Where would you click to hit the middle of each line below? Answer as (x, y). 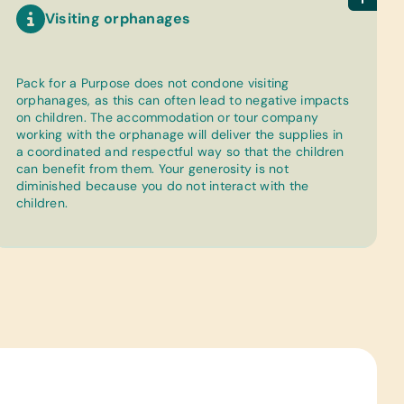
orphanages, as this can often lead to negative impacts (183, 100)
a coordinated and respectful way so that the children (180, 151)
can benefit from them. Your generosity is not (152, 169)
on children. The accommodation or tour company (168, 117)
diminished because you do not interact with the (163, 186)
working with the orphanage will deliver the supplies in (180, 134)
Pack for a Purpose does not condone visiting (153, 83)
